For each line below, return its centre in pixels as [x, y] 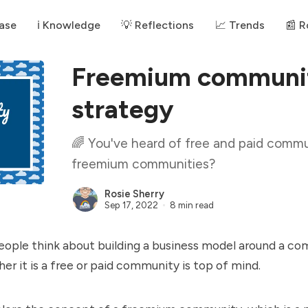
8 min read [191, 205]
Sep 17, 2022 [131, 205]
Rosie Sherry [134, 194]
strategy [123, 109]
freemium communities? [143, 164]
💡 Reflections [158, 25]
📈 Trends [240, 25]
